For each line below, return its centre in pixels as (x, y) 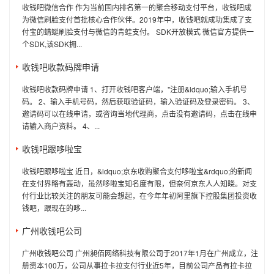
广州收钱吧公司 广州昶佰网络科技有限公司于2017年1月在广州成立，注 (140, 253)
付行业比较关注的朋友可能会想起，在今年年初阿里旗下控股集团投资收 (139, 195)
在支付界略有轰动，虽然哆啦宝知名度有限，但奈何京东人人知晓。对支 (139, 183)
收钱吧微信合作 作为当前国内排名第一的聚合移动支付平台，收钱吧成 (137, 7)
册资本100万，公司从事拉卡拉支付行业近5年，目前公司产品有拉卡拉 (137, 265)
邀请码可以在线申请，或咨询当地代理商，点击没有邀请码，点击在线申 (139, 113)
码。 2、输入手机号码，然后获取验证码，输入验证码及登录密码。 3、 (138, 101)
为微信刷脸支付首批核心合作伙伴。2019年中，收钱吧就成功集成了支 (137, 19)
